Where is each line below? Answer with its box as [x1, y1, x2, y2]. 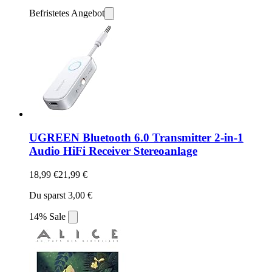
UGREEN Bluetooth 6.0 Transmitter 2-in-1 [29, 131, 243, 144]
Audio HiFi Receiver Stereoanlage [29, 144, 197, 157]
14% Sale [29, 211, 68, 222]
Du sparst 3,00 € [29, 189, 92, 200]
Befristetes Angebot [29, 8, 104, 19]
